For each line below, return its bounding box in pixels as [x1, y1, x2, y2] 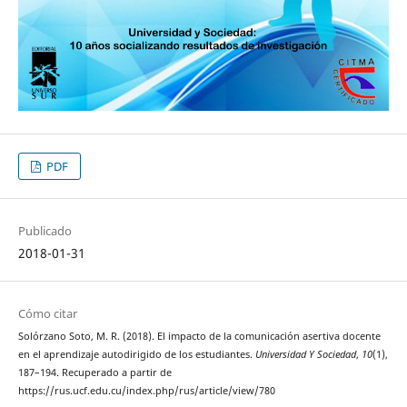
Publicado [17, 223, 72, 240]
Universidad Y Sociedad [254, 348, 356, 362]
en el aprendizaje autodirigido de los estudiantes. [17, 348, 255, 362]
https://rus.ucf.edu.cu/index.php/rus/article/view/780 [17, 384, 275, 398]
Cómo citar [17, 305, 77, 323]
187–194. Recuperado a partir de [17, 366, 172, 380]
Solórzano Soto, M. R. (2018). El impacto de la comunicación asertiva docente [17, 330, 381, 343]
